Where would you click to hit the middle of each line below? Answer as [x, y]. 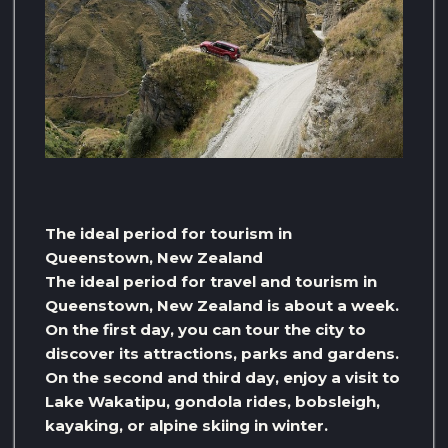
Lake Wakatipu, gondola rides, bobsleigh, [212, 402]
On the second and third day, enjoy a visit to [222, 378]
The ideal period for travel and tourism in [211, 282]
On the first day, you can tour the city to [205, 330]
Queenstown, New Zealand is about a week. [222, 306]
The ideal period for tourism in [168, 234]
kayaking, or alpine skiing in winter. [186, 426]
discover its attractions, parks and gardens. [222, 354]
